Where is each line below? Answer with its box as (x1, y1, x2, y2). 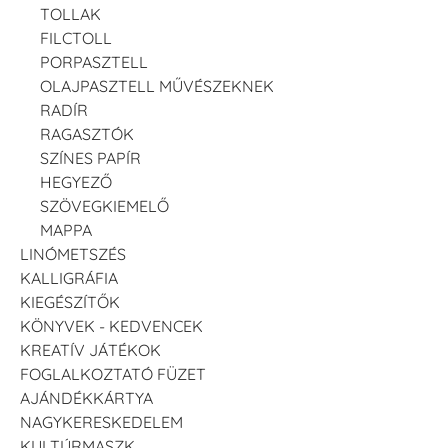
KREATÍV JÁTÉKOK (20, 340, 161, 361)
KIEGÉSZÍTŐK (20, 292, 120, 313)
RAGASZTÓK (40, 124, 134, 145)
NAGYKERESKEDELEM (20, 412, 183, 433)
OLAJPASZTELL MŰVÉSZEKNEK (40, 76, 274, 97)
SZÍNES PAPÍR (40, 148, 141, 169)
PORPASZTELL (40, 52, 148, 73)
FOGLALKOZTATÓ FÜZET (20, 364, 206, 385)
